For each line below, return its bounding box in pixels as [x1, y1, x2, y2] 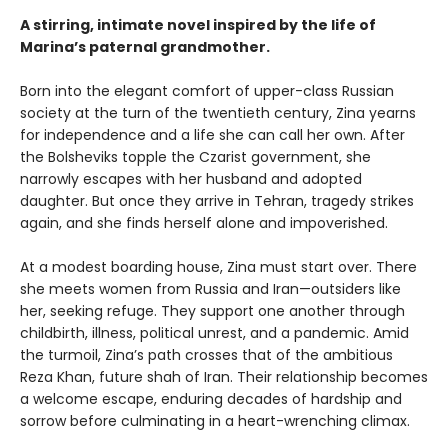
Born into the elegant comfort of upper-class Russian [20, 80, 394, 101]
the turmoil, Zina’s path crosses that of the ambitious [20, 344, 393, 365]
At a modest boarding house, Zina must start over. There [20, 256, 417, 277]
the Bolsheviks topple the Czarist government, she [20, 146, 371, 167]
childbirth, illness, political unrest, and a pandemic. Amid [20, 322, 409, 343]
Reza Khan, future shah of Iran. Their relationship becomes [20, 366, 428, 387]
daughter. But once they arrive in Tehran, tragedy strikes [20, 190, 414, 211]
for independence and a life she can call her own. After [20, 124, 405, 145]
